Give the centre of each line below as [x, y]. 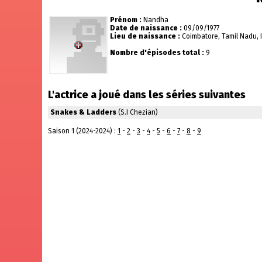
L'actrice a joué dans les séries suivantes [147, 95]
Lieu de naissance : [145, 36]
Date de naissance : [146, 28]
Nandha [156, 20]
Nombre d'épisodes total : [157, 53]
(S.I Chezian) [137, 112]
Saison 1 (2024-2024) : [83, 131]
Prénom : [126, 20]
